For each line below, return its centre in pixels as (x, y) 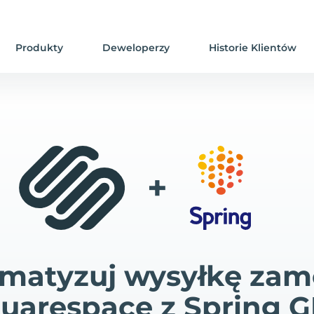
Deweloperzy (136, 48)
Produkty (40, 48)
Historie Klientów (253, 48)
